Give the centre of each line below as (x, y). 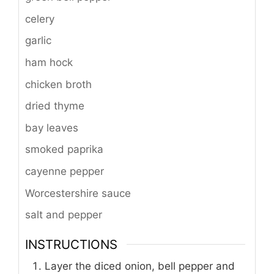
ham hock (49, 63)
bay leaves (52, 128)
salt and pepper (64, 215)
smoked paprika (64, 150)
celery (40, 19)
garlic (38, 41)
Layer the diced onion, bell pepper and (140, 266)
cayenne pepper (65, 172)
